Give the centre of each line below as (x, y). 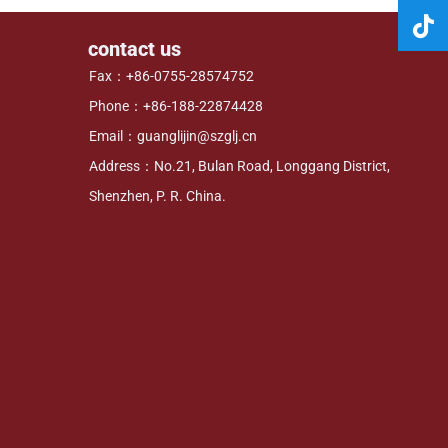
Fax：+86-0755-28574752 (171, 75)
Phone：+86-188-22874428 (175, 105)
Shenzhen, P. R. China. (157, 195)
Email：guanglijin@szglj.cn (172, 135)
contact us (134, 48)
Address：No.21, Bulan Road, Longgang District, (239, 165)
